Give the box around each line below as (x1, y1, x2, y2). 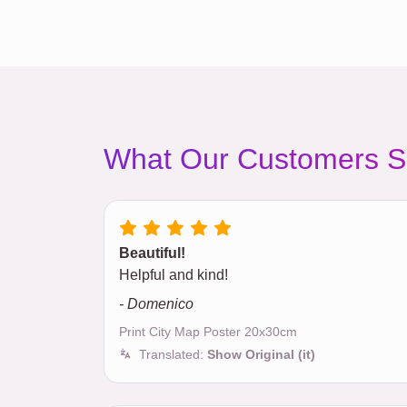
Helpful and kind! (119, 267, 228, 283)
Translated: (139, 347, 207, 362)
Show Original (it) (207, 347, 315, 362)
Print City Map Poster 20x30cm (119, 324, 297, 340)
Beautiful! (119, 245, 185, 262)
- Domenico (119, 296, 194, 313)
